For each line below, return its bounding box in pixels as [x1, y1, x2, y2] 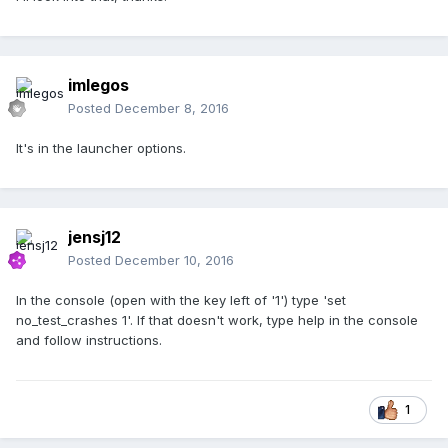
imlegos [68, 75, 129, 96]
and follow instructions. [16, 332, 162, 349]
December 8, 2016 [115, 100, 229, 117]
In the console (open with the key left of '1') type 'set [16, 292, 346, 309]
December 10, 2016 [115, 252, 234, 269]
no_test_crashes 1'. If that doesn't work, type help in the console [16, 312, 418, 329]
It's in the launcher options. [16, 140, 186, 157]
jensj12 [68, 227, 121, 248]
